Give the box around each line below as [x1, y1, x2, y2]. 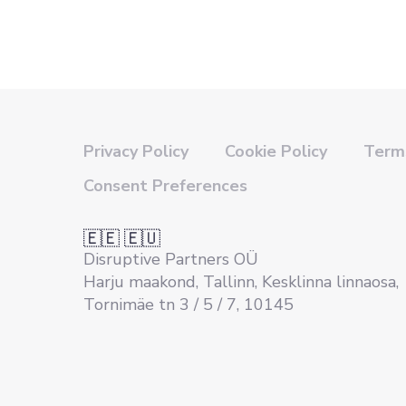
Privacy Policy [83, 140, 188, 162]
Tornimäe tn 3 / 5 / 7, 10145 [83, 294, 294, 315]
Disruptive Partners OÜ [83, 248, 258, 270]
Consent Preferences [83, 175, 247, 197]
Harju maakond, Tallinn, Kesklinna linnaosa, [83, 271, 399, 293]
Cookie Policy [225, 140, 327, 162]
